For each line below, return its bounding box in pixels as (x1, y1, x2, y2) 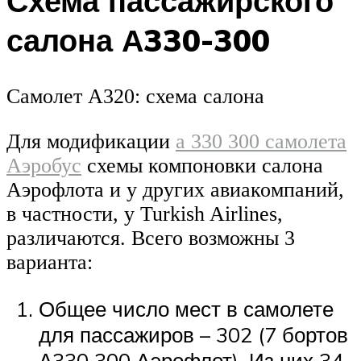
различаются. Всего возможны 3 (6, 226, 295, 250)
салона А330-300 (6, 19, 270, 60)
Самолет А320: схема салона (6, 85, 264, 109)
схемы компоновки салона (81, 153, 323, 177)
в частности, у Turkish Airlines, (6, 201, 283, 226)
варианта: (6, 250, 93, 274)
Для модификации (6, 129, 176, 153)
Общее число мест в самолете (39, 295, 334, 322)
